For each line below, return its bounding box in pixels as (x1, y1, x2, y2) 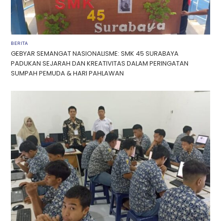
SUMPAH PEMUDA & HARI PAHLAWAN (11, 69, 124, 78)
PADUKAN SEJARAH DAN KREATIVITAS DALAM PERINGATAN (11, 59, 189, 69)
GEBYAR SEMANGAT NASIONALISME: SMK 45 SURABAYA (11, 49, 179, 59)
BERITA (11, 40, 28, 46)
